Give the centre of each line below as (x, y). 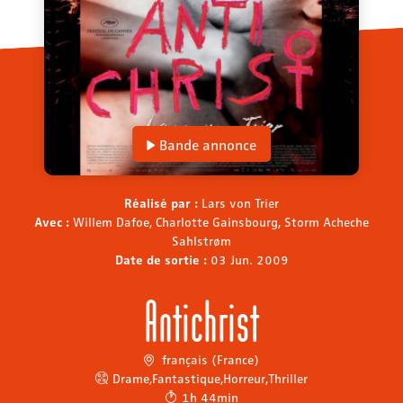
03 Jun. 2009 (249, 259)
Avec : (54, 221)
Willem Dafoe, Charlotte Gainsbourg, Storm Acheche (221, 221)
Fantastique (186, 377)
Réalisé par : (163, 202)
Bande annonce (207, 145)
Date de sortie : (162, 259)
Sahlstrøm (201, 240)
